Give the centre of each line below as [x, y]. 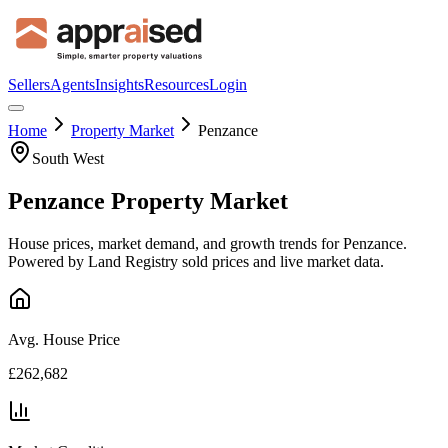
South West [68, 158]
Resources [176, 84]
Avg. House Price [64, 339]
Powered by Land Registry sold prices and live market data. [196, 261]
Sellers [29, 84]
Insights [119, 84]
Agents [72, 84]
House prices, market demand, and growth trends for [175, 243]
